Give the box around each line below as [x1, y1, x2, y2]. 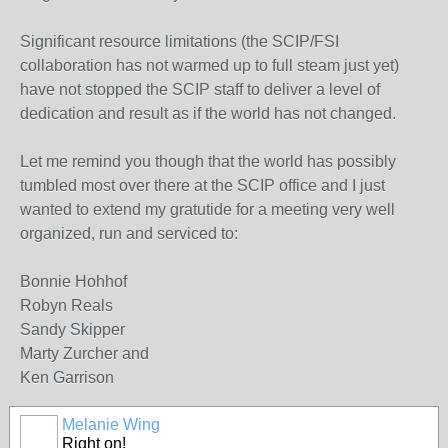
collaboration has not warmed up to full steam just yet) [20, 57, 399, 74]
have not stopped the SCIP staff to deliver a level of [20, 81, 380, 98]
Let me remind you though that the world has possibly [20, 153, 396, 170]
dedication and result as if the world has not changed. [20, 105, 396, 122]
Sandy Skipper [20, 321, 125, 338]
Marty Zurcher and [20, 345, 149, 362]
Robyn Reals [20, 297, 113, 314]
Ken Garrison [20, 369, 114, 386]
